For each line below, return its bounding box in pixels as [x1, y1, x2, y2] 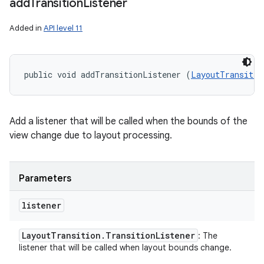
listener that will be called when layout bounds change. [19, 242, 232, 253]
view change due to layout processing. [9, 130, 172, 141]
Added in [9, 23, 44, 33]
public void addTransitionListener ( [24, 69, 191, 80]
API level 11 [44, 23, 82, 33]
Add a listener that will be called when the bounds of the [9, 115, 247, 127]
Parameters [19, 173, 71, 184]
